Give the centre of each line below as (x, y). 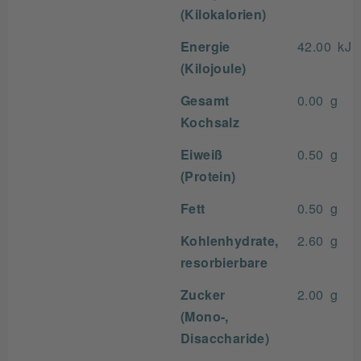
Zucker (203, 294)
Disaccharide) (225, 338)
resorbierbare (224, 262)
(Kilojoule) (214, 68)
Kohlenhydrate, (230, 240)
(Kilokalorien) (224, 14)
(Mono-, (205, 316)
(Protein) (208, 176)
